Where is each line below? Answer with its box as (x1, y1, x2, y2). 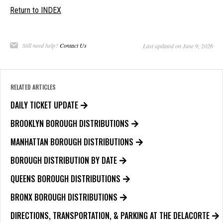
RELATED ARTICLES (10, 83, 56, 92)
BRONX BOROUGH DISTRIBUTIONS (10, 191, 117, 204)
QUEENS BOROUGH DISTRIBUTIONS (10, 173, 120, 185)
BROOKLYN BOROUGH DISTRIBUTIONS (10, 117, 129, 130)
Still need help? (22, 41, 60, 50)
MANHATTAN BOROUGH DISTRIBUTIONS (10, 136, 133, 148)
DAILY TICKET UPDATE (10, 99, 78, 111)
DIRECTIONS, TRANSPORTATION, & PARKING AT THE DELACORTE (10, 210, 210, 222)
